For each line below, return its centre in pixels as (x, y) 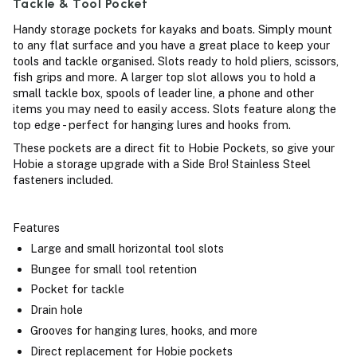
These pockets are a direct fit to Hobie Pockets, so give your (174, 147)
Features (36, 228)
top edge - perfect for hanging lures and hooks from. (152, 124)
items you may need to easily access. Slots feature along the (175, 108)
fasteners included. (63, 179)
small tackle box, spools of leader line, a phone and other (163, 92)
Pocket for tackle (77, 289)
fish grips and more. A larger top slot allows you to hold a (164, 76)
